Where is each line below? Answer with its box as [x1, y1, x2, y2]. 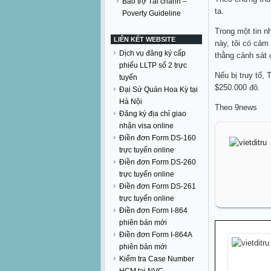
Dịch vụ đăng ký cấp [119, 49, 186, 57]
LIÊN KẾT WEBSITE [114, 36, 175, 43]
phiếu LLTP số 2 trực [119, 61, 187, 70]
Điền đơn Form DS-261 [119, 182, 196, 191]
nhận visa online [119, 122, 174, 130]
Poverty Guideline [122, 9, 181, 18]
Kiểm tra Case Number [119, 255, 194, 263]
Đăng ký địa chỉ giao [119, 109, 186, 118]
